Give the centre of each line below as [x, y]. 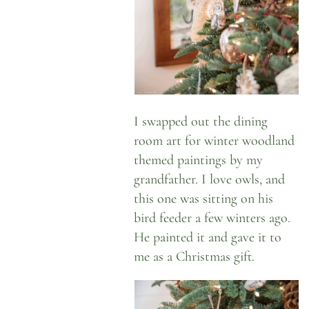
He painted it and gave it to [208, 237]
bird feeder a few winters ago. [212, 218]
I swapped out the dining [201, 121]
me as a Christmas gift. [195, 257]
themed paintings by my [199, 160]
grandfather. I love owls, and [210, 179]
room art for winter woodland [215, 141]
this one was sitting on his [204, 199]
